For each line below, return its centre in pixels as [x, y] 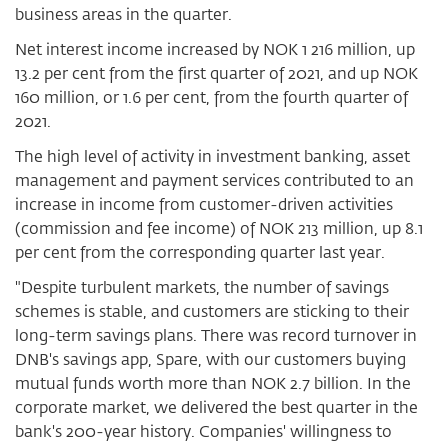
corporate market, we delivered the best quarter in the [216, 407]
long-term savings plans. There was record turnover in [216, 335]
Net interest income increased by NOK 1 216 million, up [215, 49]
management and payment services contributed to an [214, 180]
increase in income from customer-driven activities [204, 204]
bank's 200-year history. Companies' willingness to [203, 431]
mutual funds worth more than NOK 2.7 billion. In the [213, 383]
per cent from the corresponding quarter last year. [200, 252]
